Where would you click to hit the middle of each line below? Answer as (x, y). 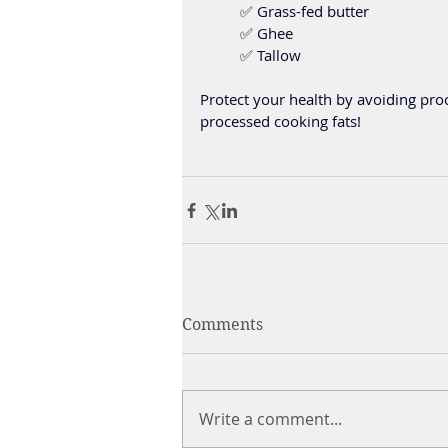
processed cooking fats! (280, 121)
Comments (222, 324)
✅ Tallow (270, 55)
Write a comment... (270, 419)
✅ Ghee (266, 33)
